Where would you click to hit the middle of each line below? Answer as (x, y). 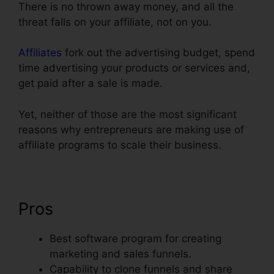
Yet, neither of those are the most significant (128, 114)
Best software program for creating (135, 238)
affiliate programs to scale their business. (120, 145)
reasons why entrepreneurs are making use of (131, 129)
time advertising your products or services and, (134, 68)
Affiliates (40, 53)
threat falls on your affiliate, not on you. (115, 22)
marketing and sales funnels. (120, 254)
